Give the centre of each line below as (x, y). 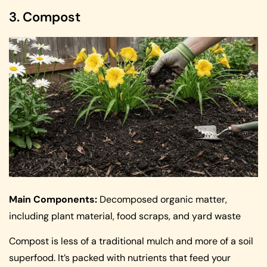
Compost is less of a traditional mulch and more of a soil (131, 241)
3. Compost (45, 17)
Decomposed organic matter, (162, 199)
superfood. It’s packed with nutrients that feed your (120, 258)
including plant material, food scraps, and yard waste (125, 216)
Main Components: (53, 199)
